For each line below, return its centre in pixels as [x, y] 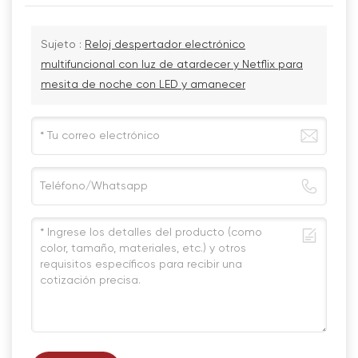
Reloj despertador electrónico [165, 44]
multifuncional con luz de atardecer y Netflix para [172, 64]
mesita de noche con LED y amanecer [143, 84]
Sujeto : [63, 44]
